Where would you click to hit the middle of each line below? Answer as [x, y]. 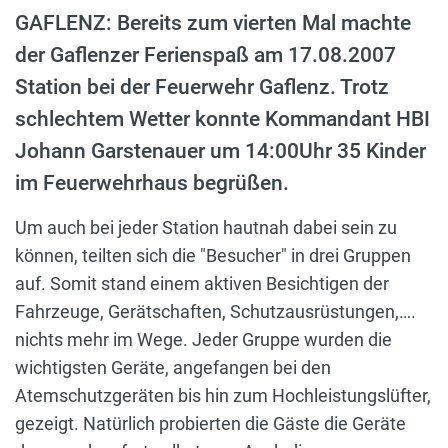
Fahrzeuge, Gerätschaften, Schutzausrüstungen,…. [215, 311]
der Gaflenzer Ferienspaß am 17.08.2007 [205, 54]
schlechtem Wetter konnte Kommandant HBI [222, 118]
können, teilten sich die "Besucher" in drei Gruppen [213, 255]
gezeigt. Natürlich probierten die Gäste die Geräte [210, 423]
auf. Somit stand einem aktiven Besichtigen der [202, 283]
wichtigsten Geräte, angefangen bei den [173, 367]
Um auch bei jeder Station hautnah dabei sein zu [206, 227]
